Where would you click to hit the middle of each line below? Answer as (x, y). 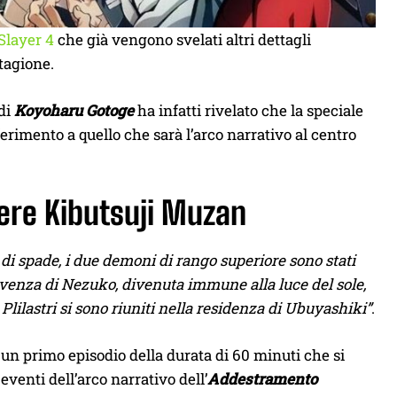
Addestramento (262, 379)
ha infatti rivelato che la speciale (249, 111)
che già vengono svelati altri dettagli (183, 40)
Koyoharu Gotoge (74, 111)
